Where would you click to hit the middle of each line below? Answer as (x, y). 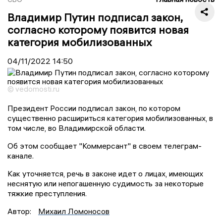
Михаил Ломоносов (74, 211)
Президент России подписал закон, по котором (94, 108)
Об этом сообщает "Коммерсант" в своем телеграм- (105, 145)
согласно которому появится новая (98, 29)
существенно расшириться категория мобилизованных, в (110, 118)
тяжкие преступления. (47, 193)
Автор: (20, 211)
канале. (21, 155)
